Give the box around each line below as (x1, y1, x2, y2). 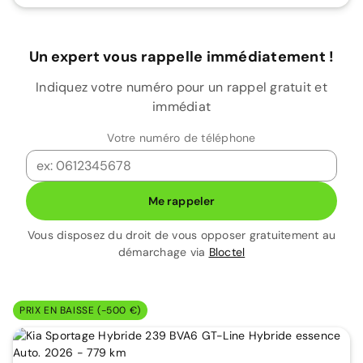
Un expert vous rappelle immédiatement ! (28, 47, 335, 66)
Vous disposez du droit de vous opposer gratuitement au (27, 228, 336, 242)
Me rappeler (147, 193, 216, 208)
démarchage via (117, 245, 209, 259)
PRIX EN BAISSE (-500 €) (19, 304, 141, 317)
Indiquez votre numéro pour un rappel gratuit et (36, 79, 327, 96)
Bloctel (208, 245, 246, 259)
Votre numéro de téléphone (107, 130, 256, 145)
